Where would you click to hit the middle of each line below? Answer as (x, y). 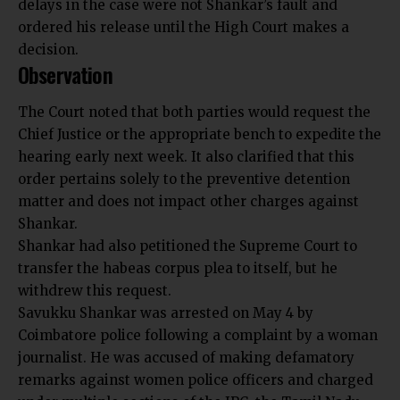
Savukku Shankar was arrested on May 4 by (166, 312)
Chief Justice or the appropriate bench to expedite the (200, 134)
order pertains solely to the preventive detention (184, 179)
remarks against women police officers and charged (196, 379)
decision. (48, 50)
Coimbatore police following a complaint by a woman (198, 335)
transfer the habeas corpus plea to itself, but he (178, 268)
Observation (65, 74)
